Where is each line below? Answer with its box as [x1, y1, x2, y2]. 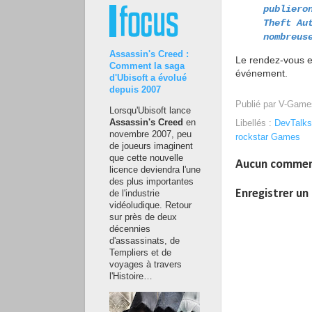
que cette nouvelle [109, 153, 183, 163]
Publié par [235, 100, 279, 110]
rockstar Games [235, 132, 300, 143]
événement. [235, 67, 288, 79]
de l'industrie [109, 188, 159, 198]
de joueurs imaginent [109, 141, 193, 151]
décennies [109, 224, 150, 234]
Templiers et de [109, 247, 171, 258]
